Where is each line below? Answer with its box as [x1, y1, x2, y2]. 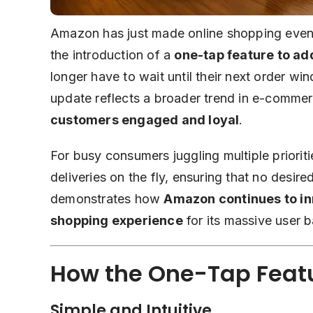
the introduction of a [50, 48, 175, 63]
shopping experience [50, 213, 183, 228]
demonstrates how [50, 191, 164, 207]
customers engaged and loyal [50, 112, 240, 128]
